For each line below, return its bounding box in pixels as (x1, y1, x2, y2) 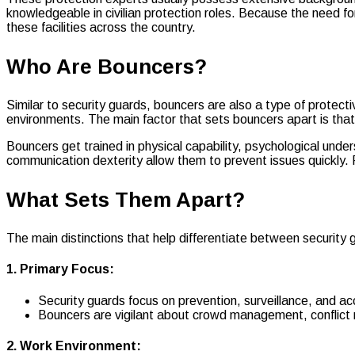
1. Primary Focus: (6, 262, 114, 277)
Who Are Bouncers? (6, 54, 207, 78)
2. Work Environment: (6, 338, 141, 353)
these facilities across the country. (6, 20, 196, 34)
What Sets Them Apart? (6, 187, 245, 212)
